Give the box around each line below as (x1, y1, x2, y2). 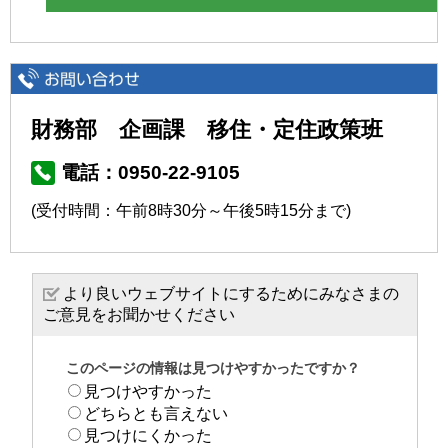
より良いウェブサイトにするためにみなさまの (63, 284, 399, 302)
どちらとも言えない (84, 404, 228, 422)
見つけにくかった (84, 426, 212, 444)
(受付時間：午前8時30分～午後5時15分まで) (31, 201, 351, 219)
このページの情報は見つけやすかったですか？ (66, 359, 360, 376)
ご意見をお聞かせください (43, 305, 235, 323)
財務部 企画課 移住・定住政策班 (31, 116, 383, 142)
